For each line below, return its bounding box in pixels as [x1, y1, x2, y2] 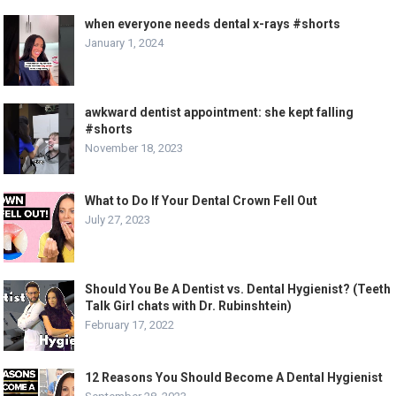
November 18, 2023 [85, 141, 184, 156]
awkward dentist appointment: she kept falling [85, 105, 354, 120]
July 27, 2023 [85, 213, 151, 227]
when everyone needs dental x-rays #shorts [85, 17, 341, 32]
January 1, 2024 [85, 36, 164, 50]
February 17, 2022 [85, 318, 175, 332]
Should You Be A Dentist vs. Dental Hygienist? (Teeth [85, 282, 392, 297]
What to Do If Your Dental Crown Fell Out [85, 194, 318, 209]
